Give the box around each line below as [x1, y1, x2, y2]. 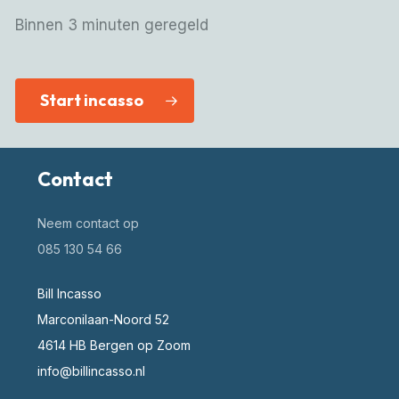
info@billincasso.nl [37, 363, 145, 379]
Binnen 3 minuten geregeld [14, 16, 208, 35]
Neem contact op [37, 216, 139, 232]
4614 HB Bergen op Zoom [37, 338, 191, 354]
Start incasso [39, 90, 143, 111]
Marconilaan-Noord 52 [37, 312, 169, 328]
